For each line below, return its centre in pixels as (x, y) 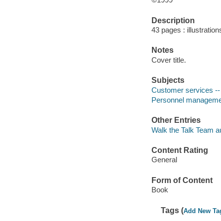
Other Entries (176, 120)
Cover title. (168, 60)
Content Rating (180, 150)
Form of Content (182, 180)
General (164, 160)
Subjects (168, 80)
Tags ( (172, 210)
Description (173, 20)
